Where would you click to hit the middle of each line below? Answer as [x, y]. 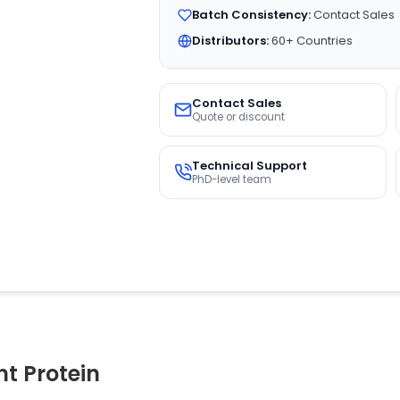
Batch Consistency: [251, 15]
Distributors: [230, 41]
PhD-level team [231, 179]
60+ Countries [310, 41]
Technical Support [249, 166]
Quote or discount [238, 117]
